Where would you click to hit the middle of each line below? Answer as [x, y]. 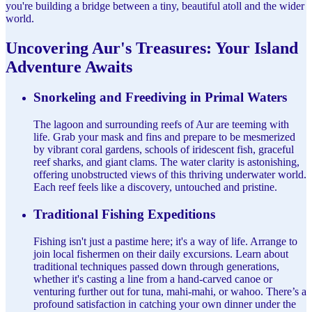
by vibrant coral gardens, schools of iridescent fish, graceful [164, 150]
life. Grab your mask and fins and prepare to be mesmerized [164, 137]
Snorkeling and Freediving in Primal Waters [160, 97]
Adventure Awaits [69, 67]
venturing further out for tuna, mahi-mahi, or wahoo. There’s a [170, 291]
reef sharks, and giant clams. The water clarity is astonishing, [166, 162]
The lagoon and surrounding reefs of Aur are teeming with [161, 125]
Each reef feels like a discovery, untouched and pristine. [155, 187]
